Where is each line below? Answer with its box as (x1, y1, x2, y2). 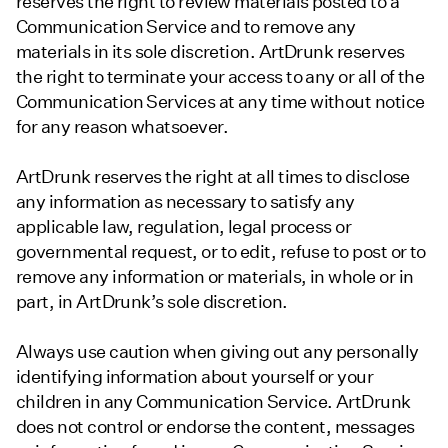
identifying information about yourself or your (16, 366, 374, 388)
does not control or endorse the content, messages (16, 416, 415, 438)
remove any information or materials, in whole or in (16, 265, 414, 287)
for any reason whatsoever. (16, 115, 228, 137)
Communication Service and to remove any (16, 15, 356, 37)
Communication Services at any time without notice (16, 90, 425, 112)
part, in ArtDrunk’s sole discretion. (16, 290, 288, 312)
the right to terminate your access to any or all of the (16, 65, 425, 87)
